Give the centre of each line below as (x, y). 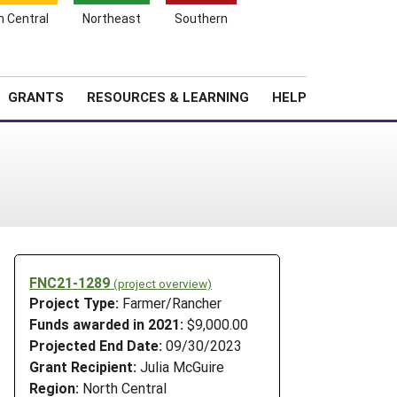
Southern (201, 18)
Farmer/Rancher (172, 303)
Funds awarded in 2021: (106, 324)
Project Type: (76, 303)
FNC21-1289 (71, 282)
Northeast (112, 18)
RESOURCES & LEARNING (168, 97)
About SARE (238, 66)
